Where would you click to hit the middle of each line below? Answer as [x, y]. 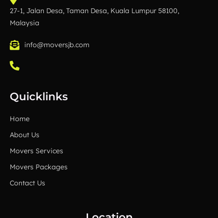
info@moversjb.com [57, 45]
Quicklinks [39, 97]
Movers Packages [39, 167]
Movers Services [36, 151]
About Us [25, 135]
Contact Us [27, 183]
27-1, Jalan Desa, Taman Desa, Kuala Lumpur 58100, [94, 11]
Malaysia [25, 23]
